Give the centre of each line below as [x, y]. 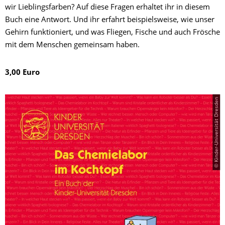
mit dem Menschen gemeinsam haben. [72, 46]
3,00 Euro [22, 73]
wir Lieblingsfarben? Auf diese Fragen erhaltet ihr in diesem [107, 8]
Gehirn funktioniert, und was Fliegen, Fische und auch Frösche [113, 33]
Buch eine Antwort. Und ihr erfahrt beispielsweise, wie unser [110, 21]
